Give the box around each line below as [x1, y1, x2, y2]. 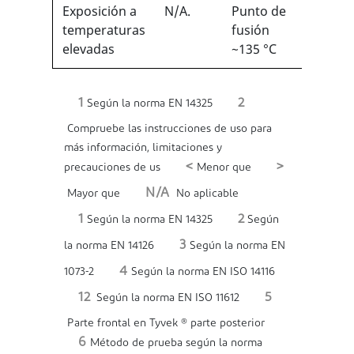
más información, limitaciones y [64, 142, 222, 154]
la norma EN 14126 [64, 240, 154, 252]
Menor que [193, 162, 251, 174]
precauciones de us [64, 162, 160, 174]
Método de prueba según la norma [86, 337, 262, 349]
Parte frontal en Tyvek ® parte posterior [64, 318, 265, 330]
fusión [232, 21, 269, 39]
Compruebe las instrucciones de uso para [64, 123, 272, 135]
